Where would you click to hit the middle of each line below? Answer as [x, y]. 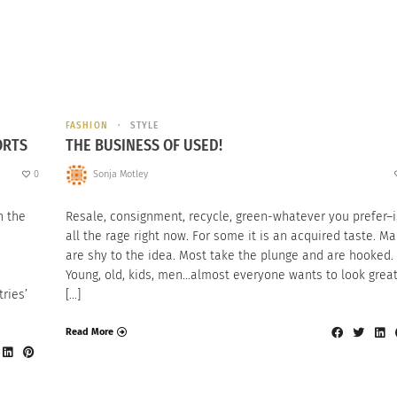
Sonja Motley [120, 175]
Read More [90, 332]
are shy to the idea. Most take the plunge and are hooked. [230, 255]
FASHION [87, 126]
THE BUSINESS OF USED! [144, 146]
